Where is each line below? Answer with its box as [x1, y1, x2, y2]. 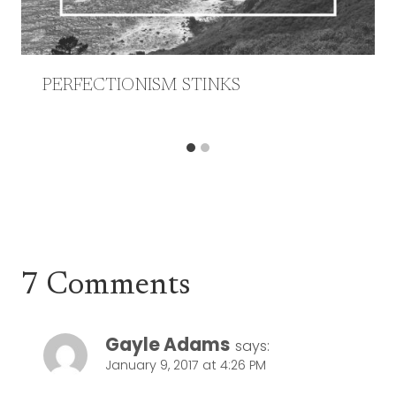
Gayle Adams [105, 331, 230, 357]
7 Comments [21, 270, 191, 301]
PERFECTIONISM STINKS [42, 76, 240, 95]
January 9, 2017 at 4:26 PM [105, 355, 266, 374]
